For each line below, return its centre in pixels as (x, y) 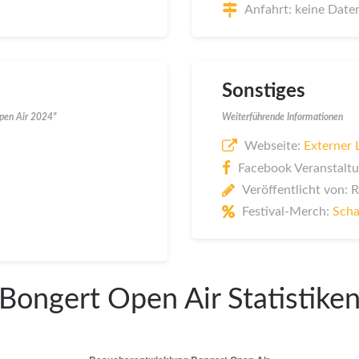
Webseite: (274, 146)
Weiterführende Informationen (282, 117)
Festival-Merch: (287, 211)
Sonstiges (264, 91)
